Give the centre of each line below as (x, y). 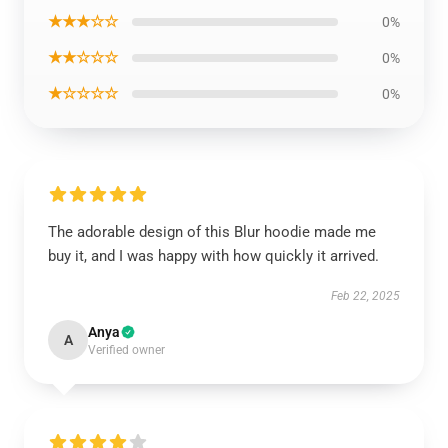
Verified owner (126, 350)
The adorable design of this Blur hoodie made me (212, 232)
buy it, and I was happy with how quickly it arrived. (213, 256)
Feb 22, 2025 (365, 296)
